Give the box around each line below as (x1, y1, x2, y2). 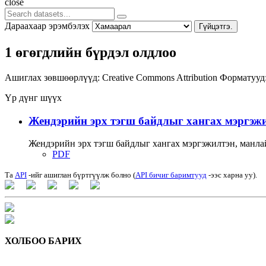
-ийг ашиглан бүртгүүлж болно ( (27, 170, 135, 180)
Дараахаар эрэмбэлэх (5, 21, 90, 31)
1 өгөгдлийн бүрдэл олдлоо (5, 44, 176, 60)
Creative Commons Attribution (102, 72, 220, 83)
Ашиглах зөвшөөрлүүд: (5, 72, 100, 83)
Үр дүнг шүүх (5, 92, 62, 103)
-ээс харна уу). (207, 170, 257, 180)
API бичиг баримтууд (135, 170, 207, 180)
